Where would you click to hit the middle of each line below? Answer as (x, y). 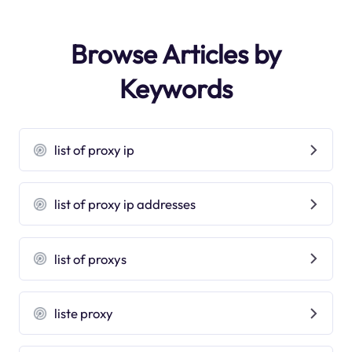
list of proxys (91, 258)
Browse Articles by (176, 54)
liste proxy (84, 313)
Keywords (176, 88)
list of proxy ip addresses (125, 204)
